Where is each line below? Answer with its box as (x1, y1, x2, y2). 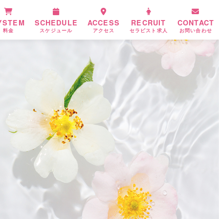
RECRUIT (131, 18, 166, 27)
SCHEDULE (34, 18, 78, 27)
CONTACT (177, 18, 214, 27)
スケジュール (40, 27, 73, 34)
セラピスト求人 (129, 27, 168, 34)
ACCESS (87, 18, 120, 27)
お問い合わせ (179, 27, 212, 34)
